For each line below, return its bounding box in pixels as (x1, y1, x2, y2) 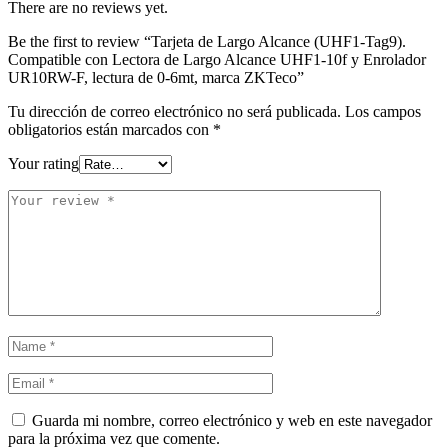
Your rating (8, 155, 79, 172)
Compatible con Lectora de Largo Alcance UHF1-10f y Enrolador (8, 51, 426, 68)
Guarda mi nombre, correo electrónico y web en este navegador (32, 412, 432, 429)
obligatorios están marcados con (8, 121, 213, 138)
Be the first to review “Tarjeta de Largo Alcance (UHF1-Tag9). (8, 33, 406, 50)
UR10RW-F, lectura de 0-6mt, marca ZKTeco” (8, 69, 304, 86)
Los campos (345, 103, 421, 120)
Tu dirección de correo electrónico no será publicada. (8, 103, 341, 120)
